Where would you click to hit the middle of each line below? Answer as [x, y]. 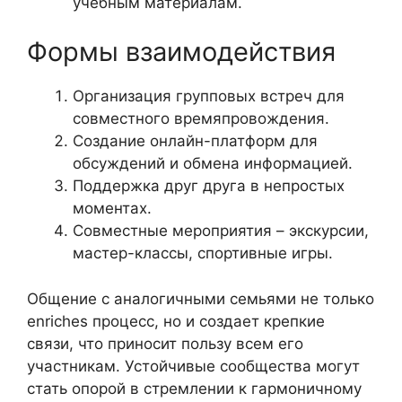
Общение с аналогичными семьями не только [201, 298]
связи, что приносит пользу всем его [165, 343]
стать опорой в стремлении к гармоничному [194, 388]
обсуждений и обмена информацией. [213, 164]
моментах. [112, 209]
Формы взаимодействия [181, 52]
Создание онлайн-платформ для [195, 141]
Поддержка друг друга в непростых [209, 186]
